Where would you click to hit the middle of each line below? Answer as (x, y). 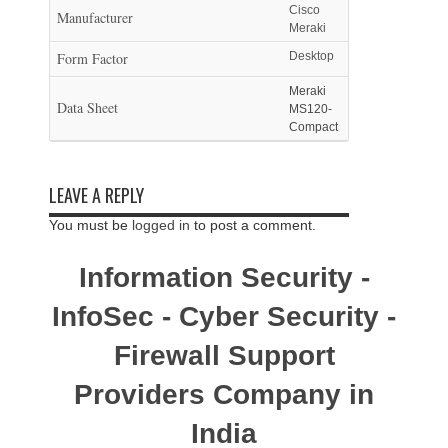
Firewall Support (224, 355)
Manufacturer (95, 17)
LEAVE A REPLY (96, 194)
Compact (313, 126)
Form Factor (92, 58)
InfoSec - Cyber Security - (224, 316)
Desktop (311, 55)
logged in (161, 224)
